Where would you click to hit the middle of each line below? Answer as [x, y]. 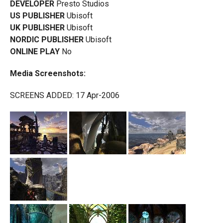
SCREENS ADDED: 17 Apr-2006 [64, 95]
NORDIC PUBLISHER [48, 40]
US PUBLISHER [38, 16]
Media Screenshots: [48, 73]
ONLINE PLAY [36, 52]
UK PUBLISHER [38, 28]
